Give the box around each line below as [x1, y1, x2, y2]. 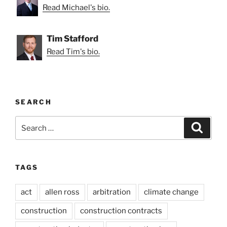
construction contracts [80, 206, 162, 215]
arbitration [93, 187, 131, 197]
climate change [144, 187, 199, 197]
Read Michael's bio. [43, 3, 110, 12]
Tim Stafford [47, 33, 98, 44]
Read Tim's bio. [47, 47, 100, 56]
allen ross [45, 187, 80, 197]
